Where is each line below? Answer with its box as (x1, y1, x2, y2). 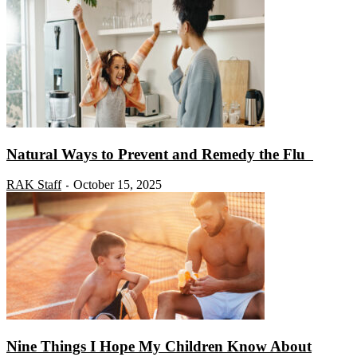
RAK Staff (6, 178, 61, 192)
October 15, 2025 (73, 178, 162, 192)
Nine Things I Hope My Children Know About (6, 338, 312, 355)
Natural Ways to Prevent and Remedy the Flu (6, 145, 313, 163)
